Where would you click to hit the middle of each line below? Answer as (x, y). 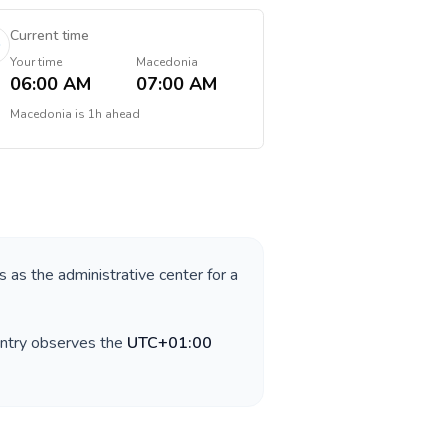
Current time (49, 35)
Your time (35, 62)
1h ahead (113, 114)
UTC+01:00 (169, 343)
